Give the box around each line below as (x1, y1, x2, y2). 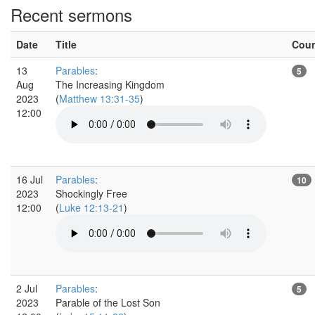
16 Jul (16, 172, 43, 186)
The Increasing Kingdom (56, 77, 165, 91)
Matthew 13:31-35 (59, 91, 140, 105)
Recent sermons (11, 1, 132, 27)
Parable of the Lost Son (56, 295, 160, 309)
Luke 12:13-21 (59, 200, 124, 214)
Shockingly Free (56, 186, 127, 200)
